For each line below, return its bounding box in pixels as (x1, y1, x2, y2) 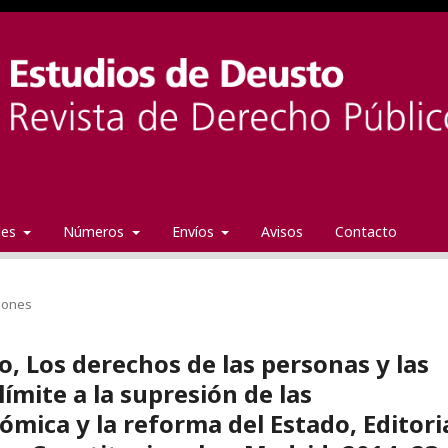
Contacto (335, 221, 397, 241)
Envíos (171, 221, 218, 241)
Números (63, 221, 128, 241)
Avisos (261, 221, 303, 241)
